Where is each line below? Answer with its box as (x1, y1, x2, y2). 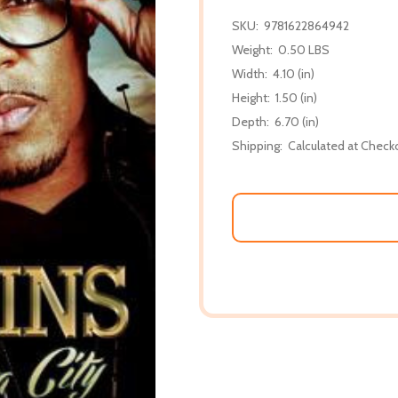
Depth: (232, 113, 269, 130)
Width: (232, 65, 267, 82)
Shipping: (232, 137, 283, 154)
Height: (232, 89, 270, 106)
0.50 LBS (278, 41, 330, 58)
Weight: (232, 41, 273, 58)
